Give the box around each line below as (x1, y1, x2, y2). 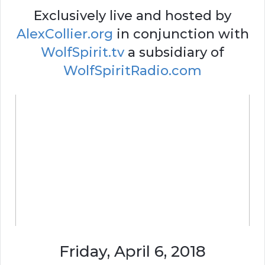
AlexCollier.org (16, 25, 113, 42)
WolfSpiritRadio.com (63, 62, 202, 79)
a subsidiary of (124, 44, 224, 60)
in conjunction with (112, 25, 249, 42)
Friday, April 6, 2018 (59, 242, 206, 261)
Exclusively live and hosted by (34, 7, 231, 24)
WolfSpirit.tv (41, 44, 124, 60)
